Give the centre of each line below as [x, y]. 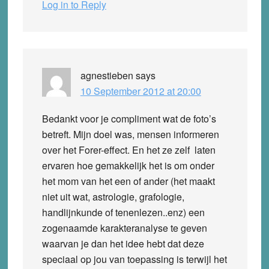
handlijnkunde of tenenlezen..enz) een [123, 212]
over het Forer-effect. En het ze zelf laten [128, 150]
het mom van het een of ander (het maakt [128, 181]
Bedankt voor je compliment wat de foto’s [129, 118]
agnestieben [107, 75]
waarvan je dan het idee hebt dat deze [123, 243]
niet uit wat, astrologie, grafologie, [113, 196]
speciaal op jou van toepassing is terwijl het [134, 259]
